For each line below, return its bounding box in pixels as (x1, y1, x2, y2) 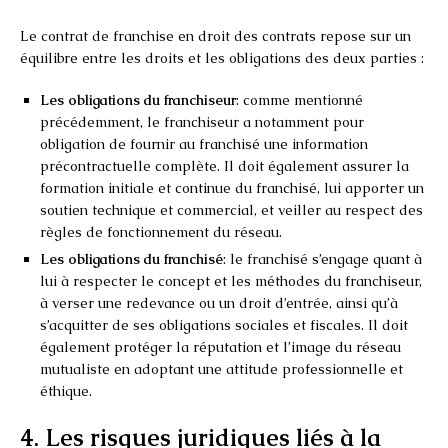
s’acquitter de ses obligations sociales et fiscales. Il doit (40, 315, 408, 334)
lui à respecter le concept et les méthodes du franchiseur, (40, 271, 422, 290)
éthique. (40, 381, 92, 400)
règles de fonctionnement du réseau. (40, 222, 282, 241)
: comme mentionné (236, 90, 363, 109)
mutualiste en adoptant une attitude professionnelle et (40, 359, 403, 378)
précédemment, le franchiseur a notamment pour (40, 112, 364, 131)
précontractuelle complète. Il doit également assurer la (40, 156, 409, 175)
